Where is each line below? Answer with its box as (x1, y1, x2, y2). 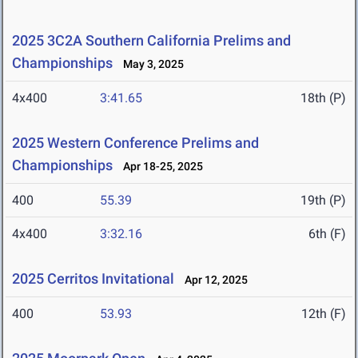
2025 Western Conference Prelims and (12, 134, 259, 152)
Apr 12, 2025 (177, 273, 248, 287)
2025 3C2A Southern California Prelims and (12, 32, 291, 50)
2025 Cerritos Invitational (12, 270, 174, 288)
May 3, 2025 (116, 58, 184, 71)
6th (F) (308, 226, 346, 242)
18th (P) (300, 90, 346, 106)
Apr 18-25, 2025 (116, 160, 203, 173)
